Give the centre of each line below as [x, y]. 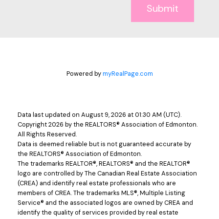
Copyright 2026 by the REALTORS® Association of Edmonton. [107, 124]
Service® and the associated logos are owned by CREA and [105, 202]
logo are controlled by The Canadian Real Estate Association [107, 173]
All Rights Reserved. [47, 134]
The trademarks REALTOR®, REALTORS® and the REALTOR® [104, 163]
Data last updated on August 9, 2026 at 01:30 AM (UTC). [99, 114]
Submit [163, 8]
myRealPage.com [128, 73]
